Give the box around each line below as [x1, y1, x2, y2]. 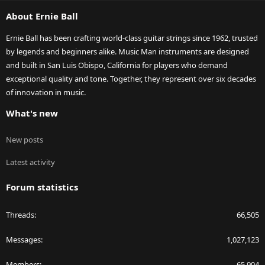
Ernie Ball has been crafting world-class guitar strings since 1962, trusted [6, 33, 258, 44]
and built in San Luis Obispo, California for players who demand [6, 60, 228, 71]
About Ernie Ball [6, 10, 78, 22]
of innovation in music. [6, 87, 86, 98]
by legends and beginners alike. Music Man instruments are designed [6, 46, 249, 57]
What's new [6, 107, 58, 119]
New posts [6, 134, 43, 146]
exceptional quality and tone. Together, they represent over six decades [6, 73, 256, 85]
